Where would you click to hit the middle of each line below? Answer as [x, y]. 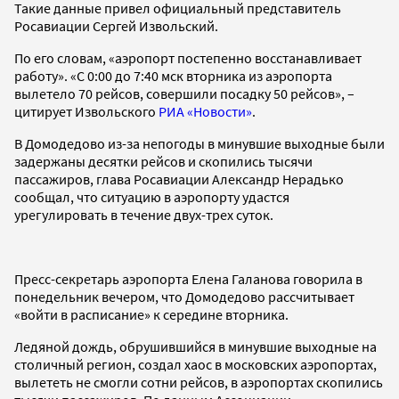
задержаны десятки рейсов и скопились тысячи [163, 161]
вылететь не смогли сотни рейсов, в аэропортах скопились [199, 382]
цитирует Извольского [86, 111]
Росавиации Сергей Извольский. [116, 25]
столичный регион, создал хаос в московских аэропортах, [195, 364]
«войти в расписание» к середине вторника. [151, 314]
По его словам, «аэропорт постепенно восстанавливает [188, 57]
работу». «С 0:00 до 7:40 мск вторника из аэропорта [173, 75]
